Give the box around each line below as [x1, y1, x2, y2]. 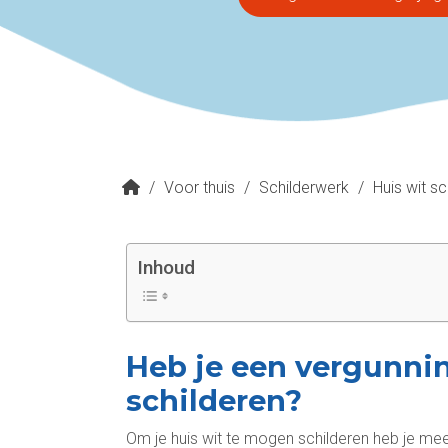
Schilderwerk [259, 178, 349, 197]
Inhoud [137, 256, 195, 279]
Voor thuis [164, 178, 235, 197]
